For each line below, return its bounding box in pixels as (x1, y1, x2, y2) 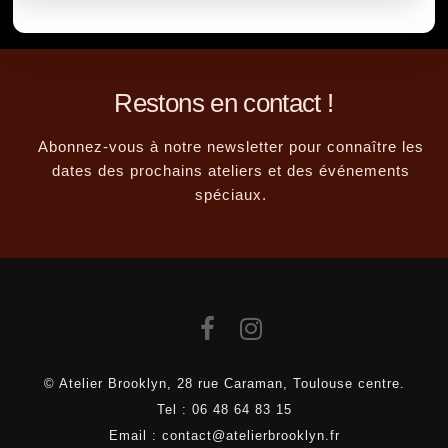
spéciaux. (195, 186, 268, 203)
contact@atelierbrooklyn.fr (161, 428, 340, 444)
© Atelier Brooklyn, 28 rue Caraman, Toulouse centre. (43, 376, 405, 392)
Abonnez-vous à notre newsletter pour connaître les (38, 138, 425, 155)
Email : (108, 428, 162, 444)
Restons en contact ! (114, 89, 334, 118)
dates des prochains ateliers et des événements (52, 162, 411, 179)
